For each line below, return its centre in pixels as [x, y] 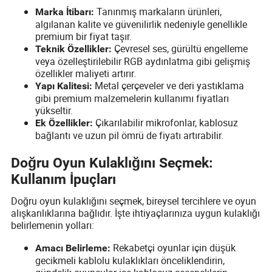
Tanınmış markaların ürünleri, [158, 11]
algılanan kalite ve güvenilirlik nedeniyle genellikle [141, 24]
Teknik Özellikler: [74, 49]
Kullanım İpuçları [64, 180]
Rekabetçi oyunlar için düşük [173, 247]
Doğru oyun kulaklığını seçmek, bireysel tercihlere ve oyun [134, 201]
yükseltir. [54, 110]
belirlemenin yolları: [53, 225]
